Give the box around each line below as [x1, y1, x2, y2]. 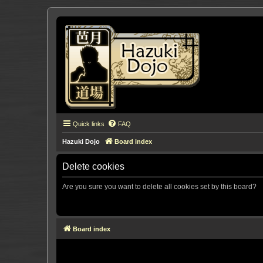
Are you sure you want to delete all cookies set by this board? [62, 183, 257, 191]
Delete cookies [62, 161, 124, 171]
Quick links [73, 120, 104, 127]
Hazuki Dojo [62, 138, 100, 145]
